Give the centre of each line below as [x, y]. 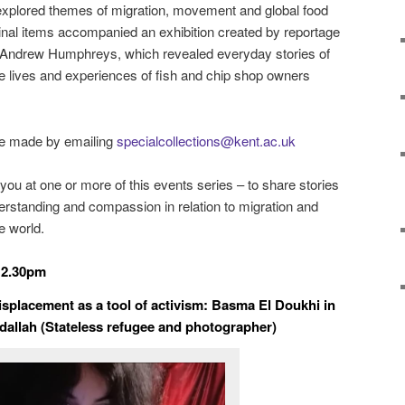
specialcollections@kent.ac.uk [206, 140]
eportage [314, 32]
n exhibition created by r [218, 32]
